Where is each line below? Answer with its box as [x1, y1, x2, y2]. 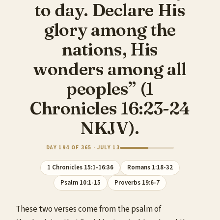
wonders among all [33, 58, 187, 80]
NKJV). [81, 117, 139, 138]
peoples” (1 [66, 78, 154, 99]
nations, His [62, 38, 158, 60]
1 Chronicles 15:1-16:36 [47, 163, 114, 172]
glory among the [44, 19, 176, 40]
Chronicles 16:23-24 [29, 97, 191, 119]
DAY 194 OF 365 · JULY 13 [46, 144, 120, 151]
